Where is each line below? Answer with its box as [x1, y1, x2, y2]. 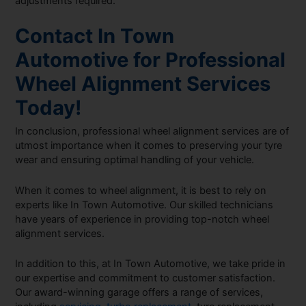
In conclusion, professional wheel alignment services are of [15, 125, 290, 138]
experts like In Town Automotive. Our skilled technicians [15, 198, 274, 211]
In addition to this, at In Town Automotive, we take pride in [15, 257, 286, 270]
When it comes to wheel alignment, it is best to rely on [15, 184, 267, 197]
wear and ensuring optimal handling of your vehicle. [15, 154, 258, 167]
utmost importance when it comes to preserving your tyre [15, 139, 283, 152]
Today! [15, 95, 82, 120]
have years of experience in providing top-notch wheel [15, 212, 270, 225]
